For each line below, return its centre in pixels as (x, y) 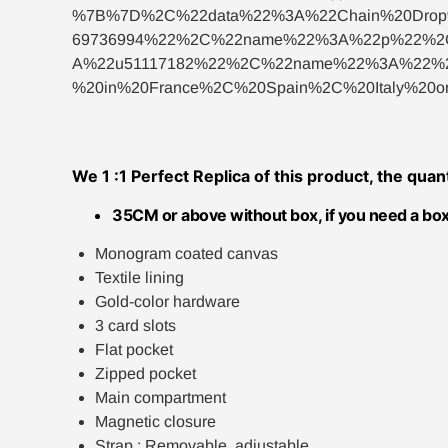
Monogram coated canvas (186, 254)
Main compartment (160, 398)
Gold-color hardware (167, 302)
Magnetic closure (155, 422)
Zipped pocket (145, 374)
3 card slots (135, 326)
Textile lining (139, 278)
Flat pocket (134, 350)
